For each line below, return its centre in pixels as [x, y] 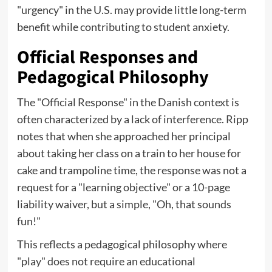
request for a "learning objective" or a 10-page [123, 187]
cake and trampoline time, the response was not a [131, 170]
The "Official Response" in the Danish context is [128, 102]
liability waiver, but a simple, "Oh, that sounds [124, 204]
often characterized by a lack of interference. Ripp [132, 119]
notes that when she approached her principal [124, 136]
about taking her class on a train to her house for [129, 153]
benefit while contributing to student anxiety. [123, 27]
